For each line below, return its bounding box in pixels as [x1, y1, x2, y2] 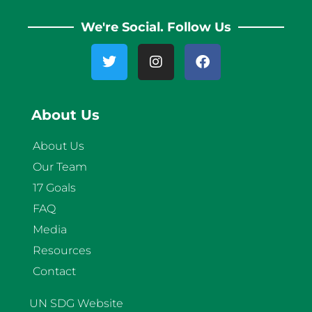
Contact [33, 265, 76, 279]
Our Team [33, 160, 87, 174]
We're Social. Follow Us [81, 19, 231, 36]
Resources [33, 244, 91, 258]
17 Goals [33, 181, 76, 195]
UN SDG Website [29, 297, 123, 311]
